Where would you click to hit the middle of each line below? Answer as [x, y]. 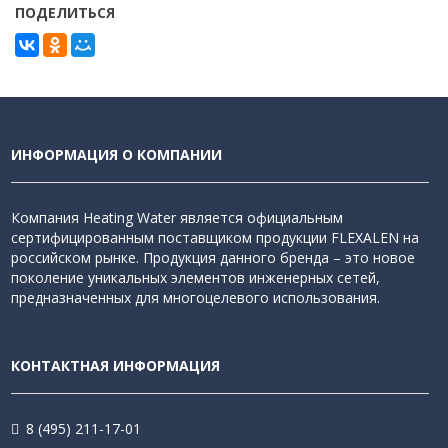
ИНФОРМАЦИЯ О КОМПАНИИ [116, 154]
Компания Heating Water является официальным [177, 217]
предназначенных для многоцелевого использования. [195, 297]
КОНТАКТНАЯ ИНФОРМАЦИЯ [115, 365]
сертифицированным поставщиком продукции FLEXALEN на [215, 237]
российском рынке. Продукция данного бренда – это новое [213, 257]
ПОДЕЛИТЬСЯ [65, 12]
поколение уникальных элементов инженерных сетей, [195, 277]
